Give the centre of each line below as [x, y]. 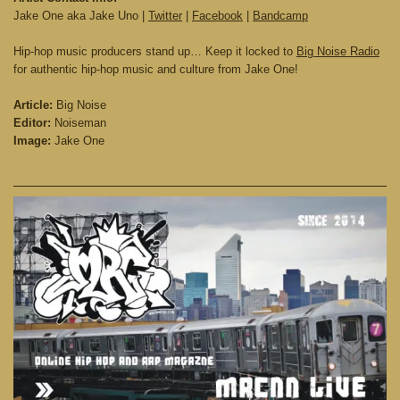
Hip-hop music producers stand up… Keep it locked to [155, 52]
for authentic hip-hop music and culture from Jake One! [156, 70]
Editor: [32, 123]
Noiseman [79, 123]
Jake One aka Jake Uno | [81, 16]
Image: [32, 141]
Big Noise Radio [338, 52]
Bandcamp [280, 16]
